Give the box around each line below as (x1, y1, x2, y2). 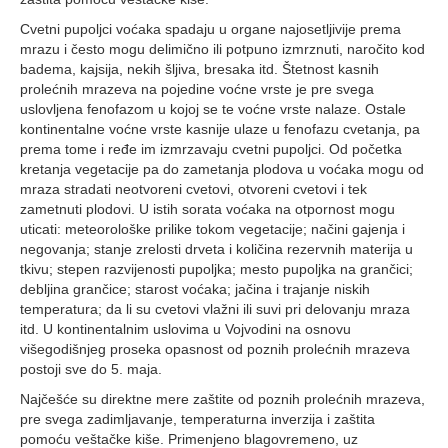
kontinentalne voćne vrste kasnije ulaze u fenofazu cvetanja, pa (20, 121, 420, 137)
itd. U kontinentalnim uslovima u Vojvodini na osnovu (20, 321, 351, 337)
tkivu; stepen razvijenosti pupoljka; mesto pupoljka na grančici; (20, 261, 413, 277)
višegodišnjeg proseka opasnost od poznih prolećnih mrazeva (20, 341, 410, 357)
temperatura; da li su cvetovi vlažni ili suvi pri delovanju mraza (20, 301, 410, 317)
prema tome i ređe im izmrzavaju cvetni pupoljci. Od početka (20, 141, 402, 157)
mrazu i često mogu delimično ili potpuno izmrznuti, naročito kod (20, 41, 425, 57)
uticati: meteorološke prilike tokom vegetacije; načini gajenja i (20, 221, 405, 237)
